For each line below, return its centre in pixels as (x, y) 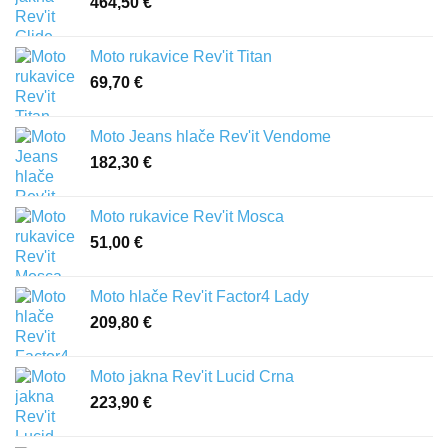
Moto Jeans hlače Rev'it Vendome (210, 137)
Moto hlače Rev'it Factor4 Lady (199, 297)
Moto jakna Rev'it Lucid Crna (192, 377)
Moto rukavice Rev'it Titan (181, 57)
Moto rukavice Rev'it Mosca (187, 217)
